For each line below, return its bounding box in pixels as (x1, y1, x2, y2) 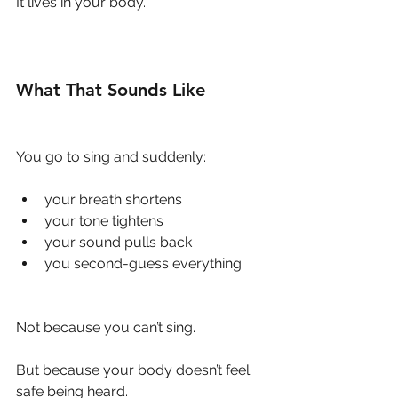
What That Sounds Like (16, 79, 205, 101)
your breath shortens (44, 191, 182, 209)
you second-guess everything (44, 255, 242, 273)
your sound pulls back (44, 234, 192, 251)
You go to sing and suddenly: (16, 148, 206, 166)
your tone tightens (44, 212, 163, 230)
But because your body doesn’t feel (16, 362, 253, 379)
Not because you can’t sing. (16, 319, 195, 337)
